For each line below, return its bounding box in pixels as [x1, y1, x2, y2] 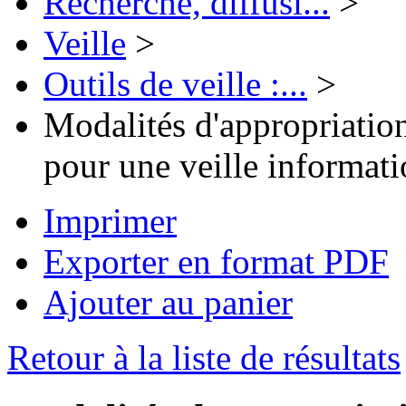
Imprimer [43, 201, 177, 241]
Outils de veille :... [43, 64, 307, 104]
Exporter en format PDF [43, 242, 389, 282]
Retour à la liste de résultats [7, 338, 401, 378]
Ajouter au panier [43, 283, 293, 323]
